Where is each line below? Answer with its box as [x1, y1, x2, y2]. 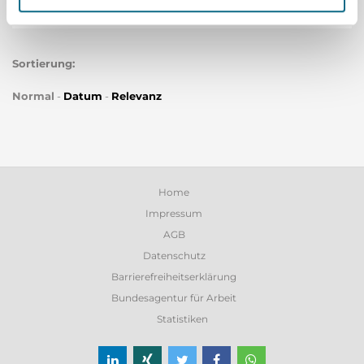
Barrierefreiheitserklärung [111, 271, 236, 283]
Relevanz [111, 89, 162, 102]
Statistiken [156, 313, 208, 325]
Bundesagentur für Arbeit [111, 292, 236, 304]
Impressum [145, 207, 202, 219]
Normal [12, 89, 54, 102]
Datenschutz [142, 249, 206, 262]
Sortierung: [12, 57, 75, 70]
